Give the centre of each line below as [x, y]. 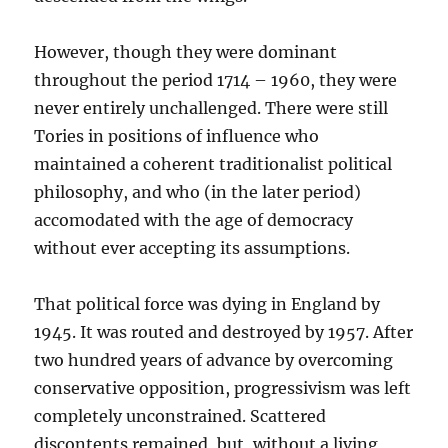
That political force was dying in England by [207, 304]
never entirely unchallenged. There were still [211, 108]
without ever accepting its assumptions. [192, 248]
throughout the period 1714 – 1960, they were [216, 80]
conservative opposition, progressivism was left [223, 388]
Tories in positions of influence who [177, 136]
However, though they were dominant [186, 52]
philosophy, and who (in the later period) [198, 192]
